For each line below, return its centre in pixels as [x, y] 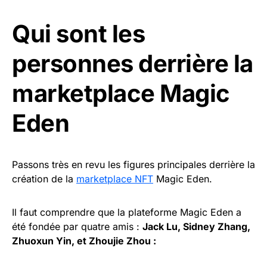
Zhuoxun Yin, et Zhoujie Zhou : [84, 241]
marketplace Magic [121, 94]
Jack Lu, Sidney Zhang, [196, 227]
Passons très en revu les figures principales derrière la [133, 165]
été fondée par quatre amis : [77, 227]
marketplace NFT [115, 179]
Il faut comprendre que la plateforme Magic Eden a [127, 212]
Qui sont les [78, 34]
